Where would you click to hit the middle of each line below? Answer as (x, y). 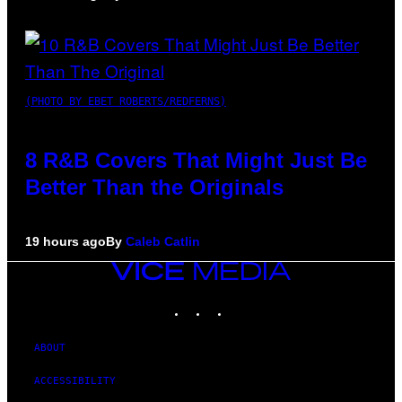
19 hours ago (66, 241)
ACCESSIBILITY (75, 380)
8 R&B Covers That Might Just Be (196, 160)
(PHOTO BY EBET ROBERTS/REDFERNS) (126, 101)
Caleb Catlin (163, 241)
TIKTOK (248, 301)
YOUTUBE (272, 301)
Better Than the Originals (154, 187)
